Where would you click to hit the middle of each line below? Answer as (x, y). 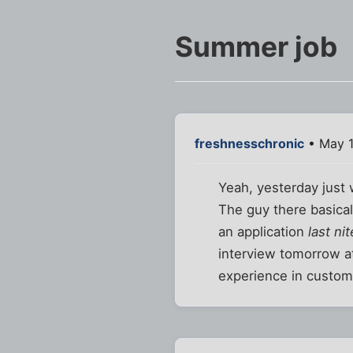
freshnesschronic (249, 144)
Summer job (256, 47)
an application (264, 232)
